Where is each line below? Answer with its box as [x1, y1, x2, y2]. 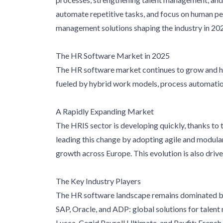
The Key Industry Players [56, 176, 141, 186]
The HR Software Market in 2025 [56, 51, 170, 60]
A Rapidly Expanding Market [56, 107, 154, 116]
